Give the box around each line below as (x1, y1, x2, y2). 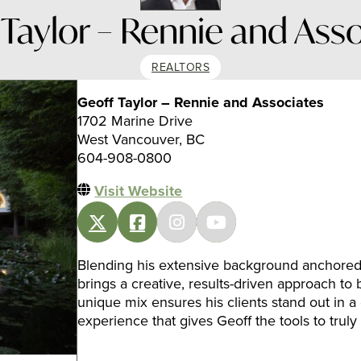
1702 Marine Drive (77, 113, 193, 131)
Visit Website (94, 183, 183, 201)
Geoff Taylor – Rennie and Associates (77, 94, 324, 112)
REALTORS (151, 60, 210, 74)
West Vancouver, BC (77, 131, 205, 149)
